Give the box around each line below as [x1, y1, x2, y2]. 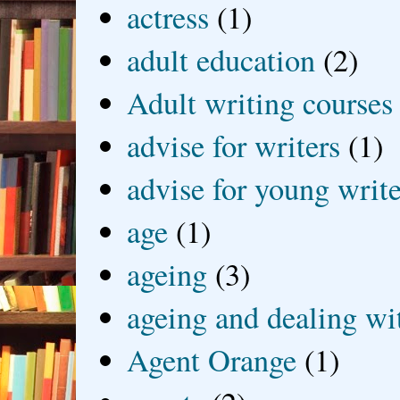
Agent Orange [127, 339, 297, 381]
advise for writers [127, 125, 341, 167]
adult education [127, 39, 316, 81]
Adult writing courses [127, 82, 394, 124]
